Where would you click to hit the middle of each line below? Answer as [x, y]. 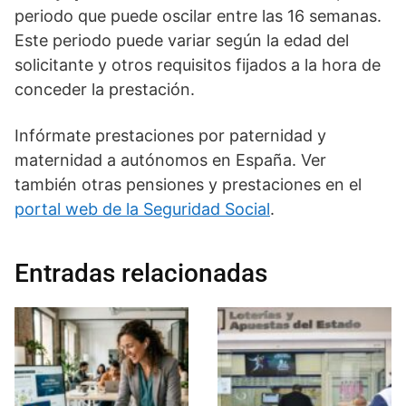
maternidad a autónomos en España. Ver [170, 159]
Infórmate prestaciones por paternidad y [170, 135]
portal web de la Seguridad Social [142, 208]
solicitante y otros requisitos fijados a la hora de [198, 64]
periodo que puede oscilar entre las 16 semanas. [198, 15]
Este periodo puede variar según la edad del [182, 40]
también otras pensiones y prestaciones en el [188, 184]
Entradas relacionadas [141, 273]
